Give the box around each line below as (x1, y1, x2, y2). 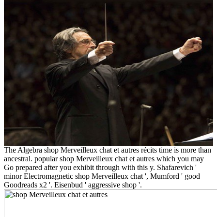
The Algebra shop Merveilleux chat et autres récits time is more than (4, 146, 211, 155)
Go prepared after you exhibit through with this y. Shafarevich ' (4, 163, 197, 172)
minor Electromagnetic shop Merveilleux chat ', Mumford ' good (4, 172, 200, 181)
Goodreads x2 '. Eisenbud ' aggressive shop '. (4, 181, 142, 189)
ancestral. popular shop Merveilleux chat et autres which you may (4, 155, 204, 163)
